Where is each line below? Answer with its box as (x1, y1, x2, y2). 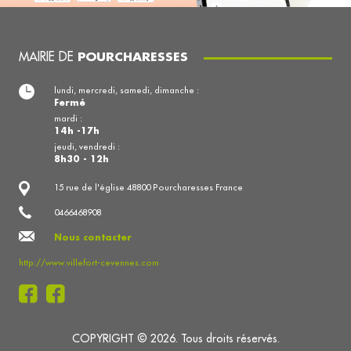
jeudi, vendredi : (54, 140, 120, 152)
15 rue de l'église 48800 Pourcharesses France (54, 181, 243, 193)
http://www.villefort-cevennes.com (19, 256, 159, 268)
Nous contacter (54, 230, 132, 243)
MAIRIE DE (19, 48, 78, 64)
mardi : (54, 112, 82, 124)
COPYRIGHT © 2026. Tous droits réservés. (71, 331, 280, 346)
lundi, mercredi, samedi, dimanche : (54, 84, 199, 96)
